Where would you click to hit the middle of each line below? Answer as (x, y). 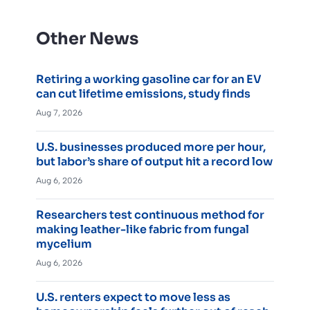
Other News (87, 38)
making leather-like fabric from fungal (143, 229)
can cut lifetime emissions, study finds (143, 93)
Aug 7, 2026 (59, 112)
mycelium (64, 244)
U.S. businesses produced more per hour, (151, 147)
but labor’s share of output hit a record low (154, 161)
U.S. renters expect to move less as (133, 297)
